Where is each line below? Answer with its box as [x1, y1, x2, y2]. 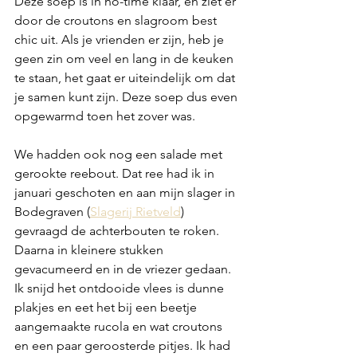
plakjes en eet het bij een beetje [14, 299, 200, 315]
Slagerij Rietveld [90, 203, 181, 219]
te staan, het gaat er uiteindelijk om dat [14, 69, 238, 85]
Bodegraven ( [14, 203, 90, 219]
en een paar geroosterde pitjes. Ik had [14, 337, 233, 353]
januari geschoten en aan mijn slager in [14, 184, 238, 200]
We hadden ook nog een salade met [14, 146, 226, 162]
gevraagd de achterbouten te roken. [14, 222, 222, 238]
